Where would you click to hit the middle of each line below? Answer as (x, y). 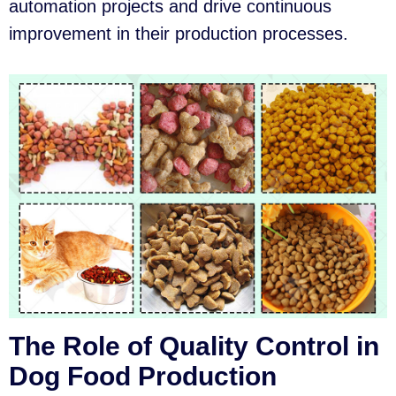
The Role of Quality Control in (194, 346)
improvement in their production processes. (179, 34)
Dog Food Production (143, 377)
